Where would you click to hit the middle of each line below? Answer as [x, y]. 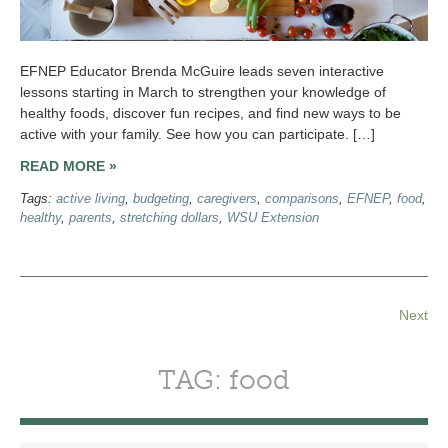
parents [90, 217]
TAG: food [224, 380]
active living [90, 198]
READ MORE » [68, 166]
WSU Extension [273, 217]
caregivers [227, 198]
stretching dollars [169, 217]
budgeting [161, 198]
